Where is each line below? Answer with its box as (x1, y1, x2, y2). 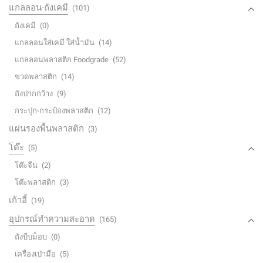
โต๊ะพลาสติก (15, 178, 56, 187)
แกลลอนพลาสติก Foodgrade (15, 55, 109, 65)
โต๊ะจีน (15, 161, 38, 170)
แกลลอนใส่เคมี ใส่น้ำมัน (15, 38, 95, 48)
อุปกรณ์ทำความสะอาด (9, 214, 95, 225)
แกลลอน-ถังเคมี (9, 2, 68, 14)
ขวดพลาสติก (15, 72, 57, 82)
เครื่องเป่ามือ (15, 249, 56, 259)
